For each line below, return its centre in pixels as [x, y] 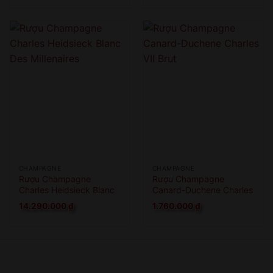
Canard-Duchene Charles [202, 190]
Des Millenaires [48, 200]
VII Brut [167, 200]
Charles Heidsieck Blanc [66, 190]
